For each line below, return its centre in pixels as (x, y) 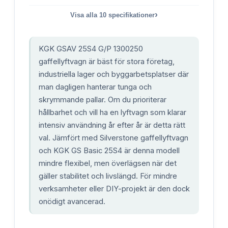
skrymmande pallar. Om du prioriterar (103, 99)
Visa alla (85, 15)
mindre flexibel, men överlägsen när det (108, 163)
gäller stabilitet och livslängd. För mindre (108, 176)
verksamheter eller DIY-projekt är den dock (114, 189)
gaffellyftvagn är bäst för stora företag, (107, 61)
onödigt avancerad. (72, 201)
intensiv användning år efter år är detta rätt (112, 125)
